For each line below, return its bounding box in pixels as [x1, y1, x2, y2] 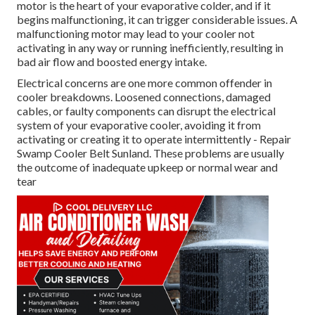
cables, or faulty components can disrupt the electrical [17, 104, 276, 118]
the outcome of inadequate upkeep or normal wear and [17, 160, 278, 174]
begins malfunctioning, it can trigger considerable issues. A [17, 13, 297, 27]
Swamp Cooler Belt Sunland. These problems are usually [17, 146, 284, 160]
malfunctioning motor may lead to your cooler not [17, 27, 255, 41]
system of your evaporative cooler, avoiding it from [17, 118, 261, 132]
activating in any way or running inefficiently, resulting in [17, 41, 283, 55]
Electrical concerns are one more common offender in [17, 76, 272, 90]
